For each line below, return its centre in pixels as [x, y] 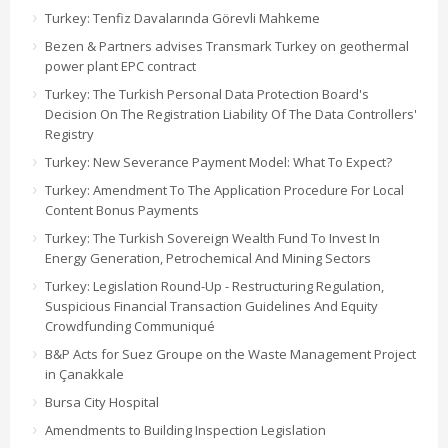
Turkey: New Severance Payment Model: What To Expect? [218, 161]
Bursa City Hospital [102, 401]
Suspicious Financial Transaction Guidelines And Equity [211, 305]
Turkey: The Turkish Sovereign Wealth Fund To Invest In [212, 237]
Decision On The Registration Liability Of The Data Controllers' [231, 113]
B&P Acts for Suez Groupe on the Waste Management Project [230, 353]
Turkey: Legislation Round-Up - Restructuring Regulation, [214, 285]
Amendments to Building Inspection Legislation [185, 429]
